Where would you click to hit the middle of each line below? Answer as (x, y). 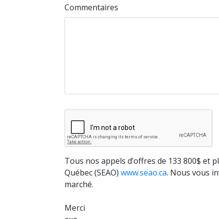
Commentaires (91, 7)
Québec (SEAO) (93, 173)
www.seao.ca (144, 173)
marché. (79, 184)
